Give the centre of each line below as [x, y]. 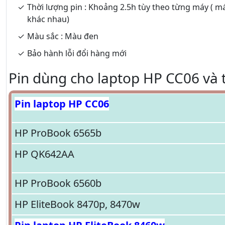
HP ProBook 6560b [58, 183]
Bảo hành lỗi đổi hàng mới [77, 53]
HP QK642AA [44, 154]
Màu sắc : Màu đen [63, 36]
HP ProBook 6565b [58, 133]
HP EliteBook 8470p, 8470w [77, 204]
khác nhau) [49, 19]
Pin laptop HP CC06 [62, 104]
